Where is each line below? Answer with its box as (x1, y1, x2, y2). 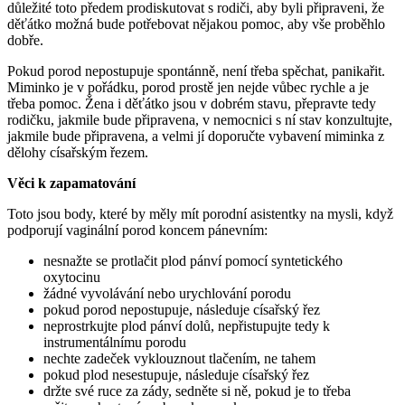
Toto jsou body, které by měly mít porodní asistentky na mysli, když (7, 205, 393, 221)
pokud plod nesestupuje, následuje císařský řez (43, 366, 309, 382)
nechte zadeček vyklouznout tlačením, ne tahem (43, 350, 316, 366)
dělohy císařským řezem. (7, 144, 148, 160)
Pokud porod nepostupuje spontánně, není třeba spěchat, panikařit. (7, 62, 385, 79)
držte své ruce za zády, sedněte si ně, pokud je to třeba (43, 382, 351, 399)
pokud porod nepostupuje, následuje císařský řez (43, 301, 320, 317)
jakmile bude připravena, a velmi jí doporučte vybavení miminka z (7, 127, 384, 144)
